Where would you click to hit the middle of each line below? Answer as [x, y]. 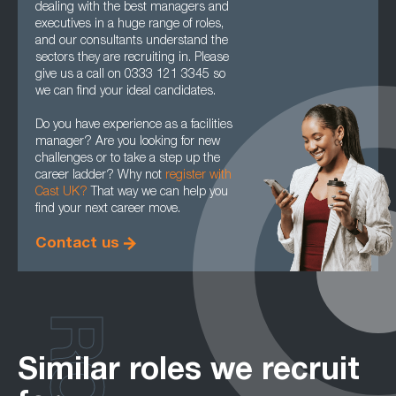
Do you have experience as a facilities [134, 126]
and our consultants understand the [132, 42]
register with [198, 176]
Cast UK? [61, 193]
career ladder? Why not [100, 176]
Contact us [77, 244]
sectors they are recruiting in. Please [132, 58]
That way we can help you [158, 193]
